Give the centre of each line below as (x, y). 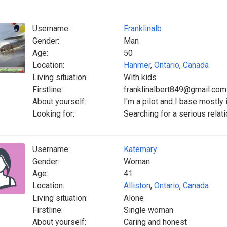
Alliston (137, 186)
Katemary (140, 149)
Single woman (148, 210)
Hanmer (137, 65)
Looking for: (53, 114)
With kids (140, 77)
